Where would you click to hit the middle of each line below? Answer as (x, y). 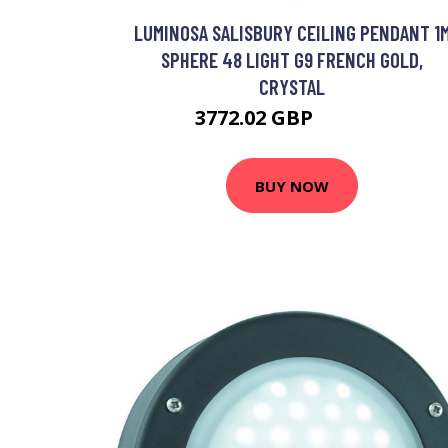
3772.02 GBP (256, 117)
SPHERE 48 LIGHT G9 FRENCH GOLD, (292, 59)
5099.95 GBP (353, 120)
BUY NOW (292, 185)
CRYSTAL (292, 86)
